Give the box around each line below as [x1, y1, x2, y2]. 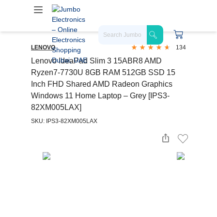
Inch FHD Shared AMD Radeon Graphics [31, 80, 172, 88]
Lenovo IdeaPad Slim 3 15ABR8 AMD [31, 57, 162, 65]
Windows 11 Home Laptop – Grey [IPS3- [31, 92, 170, 100]
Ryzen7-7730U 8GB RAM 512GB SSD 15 [31, 68, 175, 77]
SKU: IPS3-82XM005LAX [31, 118, 97, 124]
